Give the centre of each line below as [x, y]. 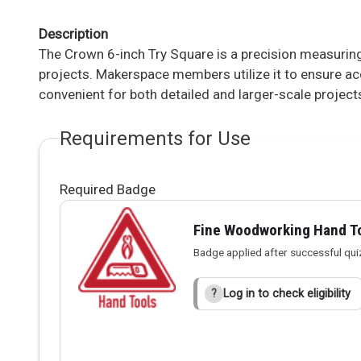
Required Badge [108, 189]
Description [73, 33]
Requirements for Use [155, 138]
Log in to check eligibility [287, 293]
